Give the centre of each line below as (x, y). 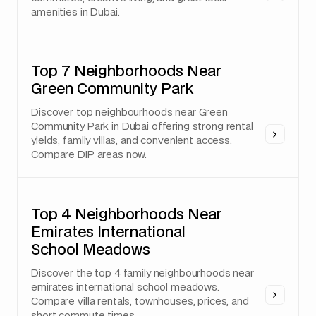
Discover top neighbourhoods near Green (129, 113)
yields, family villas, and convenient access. (132, 141)
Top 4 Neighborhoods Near (127, 215)
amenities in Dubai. (75, 12)
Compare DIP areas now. (89, 156)
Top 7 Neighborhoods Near (127, 72)
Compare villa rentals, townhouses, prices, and (140, 302)
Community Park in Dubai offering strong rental (142, 127)
